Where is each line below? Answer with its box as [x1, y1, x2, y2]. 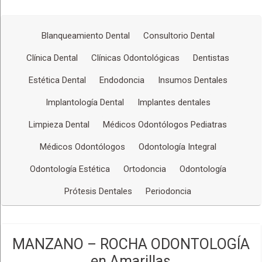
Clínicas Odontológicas [91, 53, 180, 63]
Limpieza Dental [29, 119, 90, 130]
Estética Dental [28, 75, 86, 85]
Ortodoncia [123, 164, 166, 174]
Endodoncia [99, 75, 144, 85]
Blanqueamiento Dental [41, 30, 130, 41]
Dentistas [193, 53, 230, 63]
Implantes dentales [137, 97, 211, 108]
